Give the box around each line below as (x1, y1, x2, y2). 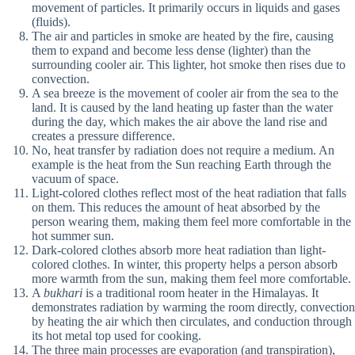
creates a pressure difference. (32, 129, 175, 143)
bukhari (44, 286, 82, 300)
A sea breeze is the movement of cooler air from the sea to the (32, 86, 338, 101)
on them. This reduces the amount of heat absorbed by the (32, 200, 320, 215)
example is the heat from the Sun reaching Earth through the (32, 158, 331, 172)
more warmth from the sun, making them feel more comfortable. (32, 272, 351, 286)
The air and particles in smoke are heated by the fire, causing (32, 29, 334, 44)
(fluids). (32, 15, 71, 29)
